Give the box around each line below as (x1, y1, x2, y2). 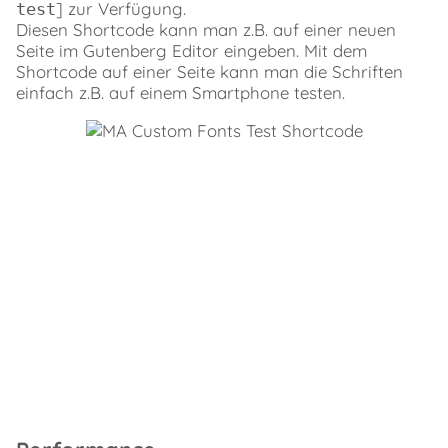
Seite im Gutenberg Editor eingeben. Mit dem (16, 39, 367, 61)
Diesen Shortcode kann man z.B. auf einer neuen (16, 18, 396, 40)
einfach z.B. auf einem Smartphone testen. (16, 81, 345, 103)
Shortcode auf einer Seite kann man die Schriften (16, 60, 403, 82)
